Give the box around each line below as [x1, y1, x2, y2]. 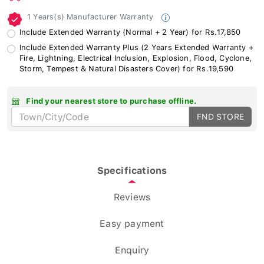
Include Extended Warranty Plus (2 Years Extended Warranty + [19, 40, 253, 49]
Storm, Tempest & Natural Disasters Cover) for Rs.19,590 [19, 61, 234, 71]
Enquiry [114, 242, 150, 253]
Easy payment [100, 215, 164, 227]
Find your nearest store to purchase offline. [24, 94, 197, 103]
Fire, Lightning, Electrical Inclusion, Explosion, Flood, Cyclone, [19, 51, 252, 60]
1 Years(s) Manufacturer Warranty [27, 9, 156, 19]
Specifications [97, 162, 167, 174]
